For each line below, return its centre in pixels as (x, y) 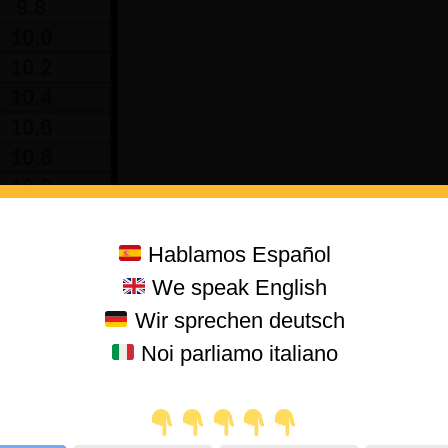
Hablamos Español (237, 254)
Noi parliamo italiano (237, 353)
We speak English (237, 287)
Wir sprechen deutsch (236, 320)
